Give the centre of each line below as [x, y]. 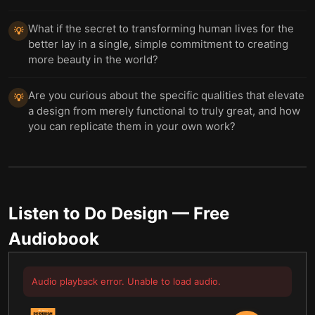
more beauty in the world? [93, 59]
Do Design [126, 213]
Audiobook [54, 239]
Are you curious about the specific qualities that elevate [166, 95]
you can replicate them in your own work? [132, 126]
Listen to [46, 213]
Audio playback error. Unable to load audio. [126, 281]
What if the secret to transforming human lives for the [161, 28]
